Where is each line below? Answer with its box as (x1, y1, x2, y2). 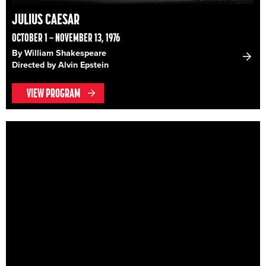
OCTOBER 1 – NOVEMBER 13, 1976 (12, 30, 120, 45)
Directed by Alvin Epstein (12, 59, 109, 70)
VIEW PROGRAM (27, 85, 80, 101)
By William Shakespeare (12, 47, 106, 58)
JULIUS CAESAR (12, 9, 80, 28)
